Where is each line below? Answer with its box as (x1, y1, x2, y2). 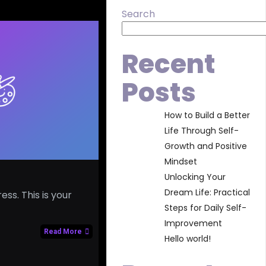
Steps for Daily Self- (164, 202, 247, 214)
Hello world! (164, 233, 211, 245)
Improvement (164, 217, 223, 229)
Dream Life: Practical (164, 186, 251, 198)
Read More (43, 227, 82, 236)
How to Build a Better (164, 109, 251, 121)
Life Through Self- (164, 125, 239, 137)
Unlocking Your (164, 171, 226, 183)
